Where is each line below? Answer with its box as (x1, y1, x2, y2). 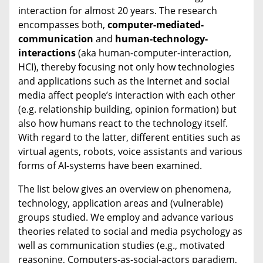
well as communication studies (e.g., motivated (18, 239, 225, 252)
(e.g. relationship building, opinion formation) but (18, 103, 237, 116)
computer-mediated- (107, 18, 204, 32)
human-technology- (115, 32, 208, 46)
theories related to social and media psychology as (18, 225, 242, 238)
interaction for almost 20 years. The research (18, 4, 217, 18)
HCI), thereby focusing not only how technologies (18, 60, 235, 74)
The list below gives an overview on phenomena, (18, 183, 231, 196)
